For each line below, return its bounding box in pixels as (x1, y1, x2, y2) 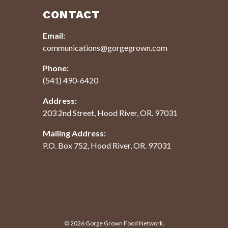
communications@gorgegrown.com (43, 42, 167, 52)
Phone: (43, 63, 69, 73)
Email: (43, 30, 65, 40)
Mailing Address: (43, 128, 106, 138)
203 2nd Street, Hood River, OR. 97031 (43, 107, 178, 118)
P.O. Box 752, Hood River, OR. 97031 (43, 140, 171, 150)
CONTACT (43, 8, 100, 21)
